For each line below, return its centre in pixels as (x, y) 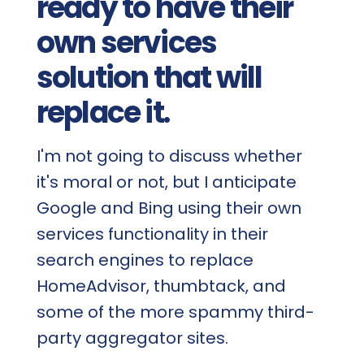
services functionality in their (152, 234)
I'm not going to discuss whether (169, 156)
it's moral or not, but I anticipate (166, 182)
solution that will (149, 77)
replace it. (102, 112)
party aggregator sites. (132, 338)
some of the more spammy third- (175, 312)
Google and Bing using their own (169, 208)
